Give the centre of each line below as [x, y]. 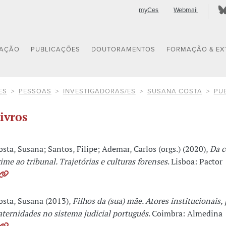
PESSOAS [35, 91]
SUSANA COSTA [175, 91]
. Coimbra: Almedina [185, 214]
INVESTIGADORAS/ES [99, 91]
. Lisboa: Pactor [195, 162]
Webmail [186, 10]
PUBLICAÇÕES [56, 50]
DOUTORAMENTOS [124, 50]
